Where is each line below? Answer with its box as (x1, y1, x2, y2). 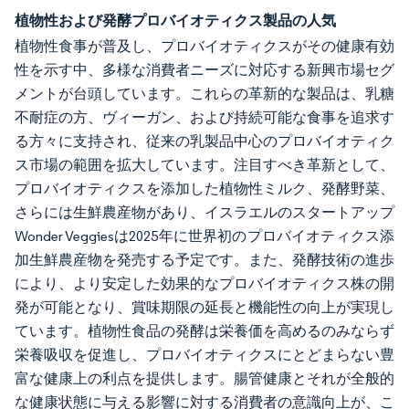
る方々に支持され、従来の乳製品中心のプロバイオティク (15, 132, 394, 150)
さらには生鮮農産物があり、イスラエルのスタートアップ (15, 204, 394, 221)
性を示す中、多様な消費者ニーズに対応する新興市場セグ (15, 61, 394, 79)
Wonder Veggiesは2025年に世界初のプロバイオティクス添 (15, 227, 394, 245)
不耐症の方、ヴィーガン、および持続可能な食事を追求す (15, 109, 394, 126)
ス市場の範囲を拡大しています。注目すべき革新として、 (15, 156, 394, 173)
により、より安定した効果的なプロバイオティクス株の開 (15, 275, 394, 292)
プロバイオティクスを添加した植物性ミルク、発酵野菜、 (15, 180, 394, 197)
